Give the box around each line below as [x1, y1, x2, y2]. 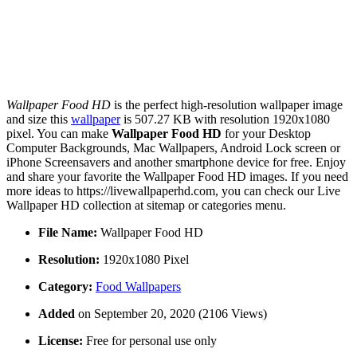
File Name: [38, 226, 97, 240]
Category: [38, 280, 92, 294]
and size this [6, 112, 71, 127]
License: [38, 334, 83, 348]
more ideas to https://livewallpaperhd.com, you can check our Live [6, 184, 340, 198]
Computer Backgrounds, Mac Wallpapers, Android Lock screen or [6, 141, 340, 155]
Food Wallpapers [96, 280, 181, 294]
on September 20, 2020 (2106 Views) [78, 307, 267, 321]
